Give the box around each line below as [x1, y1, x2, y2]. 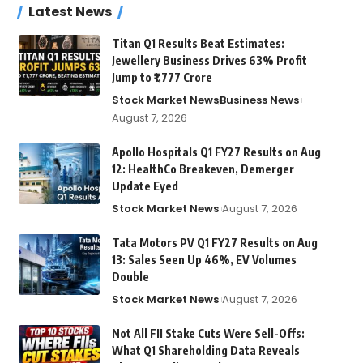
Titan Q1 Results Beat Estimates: [111, 36, 284, 51]
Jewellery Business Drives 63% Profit [111, 53, 307, 68]
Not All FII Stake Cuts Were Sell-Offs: [111, 327, 305, 341]
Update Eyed [111, 179, 178, 194]
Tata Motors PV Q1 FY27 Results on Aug [111, 236, 318, 250]
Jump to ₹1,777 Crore [111, 70, 212, 85]
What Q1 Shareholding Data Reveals [111, 344, 300, 358]
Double [111, 270, 149, 284]
